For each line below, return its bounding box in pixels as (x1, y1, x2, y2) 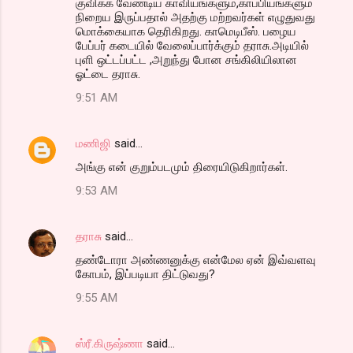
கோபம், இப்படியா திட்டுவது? (76, 266, 215, 281)
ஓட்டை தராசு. (76, 66, 140, 81)
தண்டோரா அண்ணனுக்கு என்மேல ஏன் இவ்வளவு (76, 252, 316, 267)
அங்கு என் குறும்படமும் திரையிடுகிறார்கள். (76, 159, 288, 174)
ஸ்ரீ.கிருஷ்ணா (76, 336, 143, 351)
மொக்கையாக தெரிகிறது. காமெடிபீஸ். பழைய (76, 24, 296, 39)
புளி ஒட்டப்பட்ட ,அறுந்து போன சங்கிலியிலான (76, 52, 297, 67)
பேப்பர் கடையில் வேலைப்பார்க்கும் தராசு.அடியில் (76, 38, 309, 53)
